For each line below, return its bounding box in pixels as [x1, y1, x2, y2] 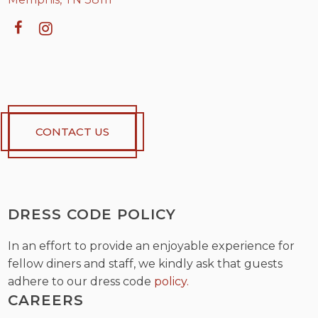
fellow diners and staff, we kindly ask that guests [8, 257, 283, 270]
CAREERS [8, 292, 84, 309]
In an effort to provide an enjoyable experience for [8, 239, 295, 253]
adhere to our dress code [8, 275, 155, 288]
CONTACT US [35, 125, 110, 138]
